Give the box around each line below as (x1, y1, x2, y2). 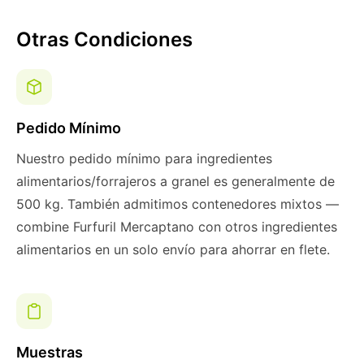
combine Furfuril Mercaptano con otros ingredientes (16, 219, 337, 235)
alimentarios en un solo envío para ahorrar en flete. (16, 241, 330, 258)
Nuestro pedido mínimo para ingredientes (16, 150, 272, 167)
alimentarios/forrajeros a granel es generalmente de (16, 173, 335, 189)
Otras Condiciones (16, 28, 193, 51)
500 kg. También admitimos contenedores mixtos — (16, 196, 339, 212)
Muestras (16, 344, 83, 361)
